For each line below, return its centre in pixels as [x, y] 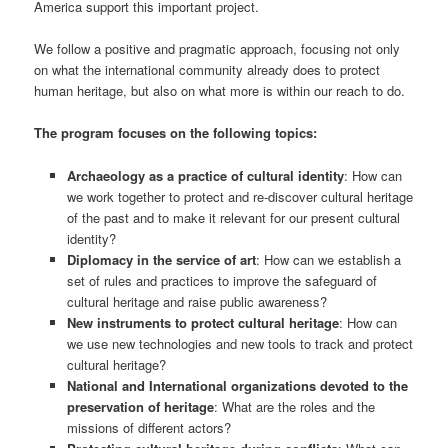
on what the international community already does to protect [207, 70]
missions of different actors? [148, 427]
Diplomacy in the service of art [161, 259]
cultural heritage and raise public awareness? [196, 301]
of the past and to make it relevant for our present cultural [233, 217]
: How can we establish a [328, 259]
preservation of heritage [140, 406]
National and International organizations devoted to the [237, 385]
